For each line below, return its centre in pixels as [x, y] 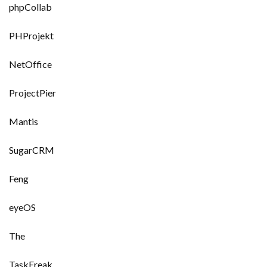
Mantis [24, 121]
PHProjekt [31, 35]
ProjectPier [32, 93]
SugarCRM [32, 150]
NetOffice [30, 64]
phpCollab [30, 7]
